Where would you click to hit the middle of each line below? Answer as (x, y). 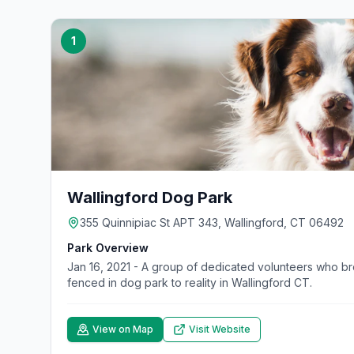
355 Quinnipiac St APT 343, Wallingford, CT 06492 (212, 222)
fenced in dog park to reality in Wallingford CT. (190, 282)
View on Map (123, 329)
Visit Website (220, 329)
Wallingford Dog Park (150, 198)
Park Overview (108, 248)
